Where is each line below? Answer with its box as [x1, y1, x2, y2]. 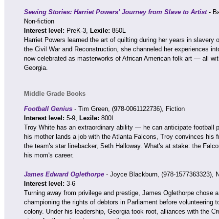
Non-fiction [24, 18, 54, 25]
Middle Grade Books [24, 90, 86, 97]
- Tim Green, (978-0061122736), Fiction [72, 105, 185, 112]
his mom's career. [24, 152, 74, 159]
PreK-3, [66, 27, 90, 34]
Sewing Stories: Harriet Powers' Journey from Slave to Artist [24, 8, 207, 16]
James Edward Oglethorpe [24, 171, 104, 178]
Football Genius [24, 105, 72, 112]
